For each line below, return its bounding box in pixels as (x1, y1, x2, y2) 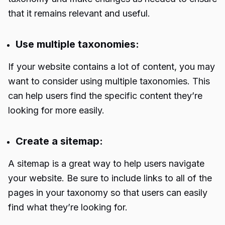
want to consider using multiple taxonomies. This (8, 76, 210, 86)
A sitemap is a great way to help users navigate (8, 158, 204, 169)
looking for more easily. (8, 105, 104, 116)
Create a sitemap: (16, 135, 105, 147)
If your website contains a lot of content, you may (8, 61, 215, 72)
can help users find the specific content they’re (8, 90, 202, 101)
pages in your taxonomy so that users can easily (8, 187, 207, 198)
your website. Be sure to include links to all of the (8, 173, 212, 183)
